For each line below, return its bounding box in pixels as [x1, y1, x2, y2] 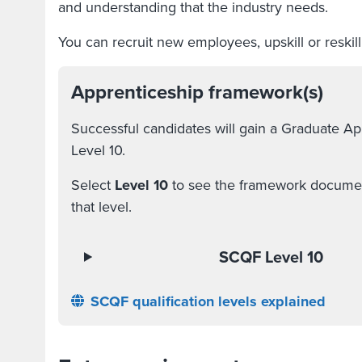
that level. [71, 196, 132, 217]
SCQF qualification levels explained [90, 291, 326, 312]
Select [71, 175, 115, 196]
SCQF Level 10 [219, 245, 324, 269]
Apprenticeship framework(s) [71, 78, 323, 107]
